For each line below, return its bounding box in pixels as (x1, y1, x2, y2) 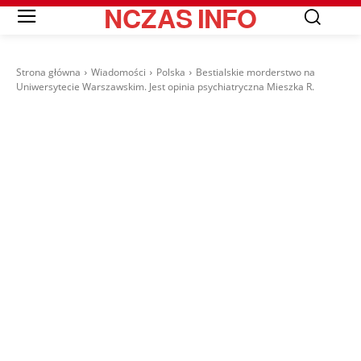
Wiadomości (91, 65, 146, 80)
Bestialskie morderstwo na (196, 65, 315, 80)
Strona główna (16, 65, 81, 80)
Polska (156, 65, 185, 80)
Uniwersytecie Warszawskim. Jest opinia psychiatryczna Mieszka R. (16, 80, 314, 94)
